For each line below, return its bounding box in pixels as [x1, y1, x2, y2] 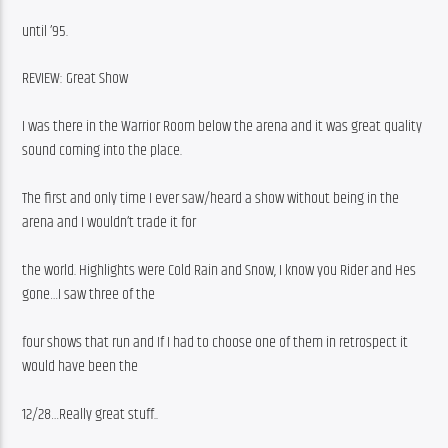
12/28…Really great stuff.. [22, 401, 159, 427]
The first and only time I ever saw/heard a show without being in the [22, 185, 400, 211]
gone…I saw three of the [22, 281, 156, 307]
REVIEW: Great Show [22, 65, 129, 91]
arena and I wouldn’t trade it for [22, 209, 197, 235]
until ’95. [22, 19, 69, 45]
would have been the [22, 353, 139, 379]
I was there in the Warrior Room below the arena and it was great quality [22, 113, 423, 139]
